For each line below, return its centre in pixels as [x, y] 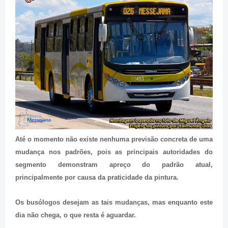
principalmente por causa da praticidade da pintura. [97, 177]
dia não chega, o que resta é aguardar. [76, 215]
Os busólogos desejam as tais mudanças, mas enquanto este [114, 202]
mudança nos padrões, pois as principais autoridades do [114, 152]
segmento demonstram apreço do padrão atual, [114, 164]
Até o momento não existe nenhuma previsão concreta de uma [114, 139]
